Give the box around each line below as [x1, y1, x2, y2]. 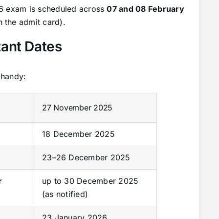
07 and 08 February [107, 4, 184, 14]
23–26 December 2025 [42, 152, 131, 162]
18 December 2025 [42, 129, 115, 139]
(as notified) [42, 189, 88, 199]
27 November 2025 [42, 102, 113, 112]
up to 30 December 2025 [42, 175, 139, 186]
